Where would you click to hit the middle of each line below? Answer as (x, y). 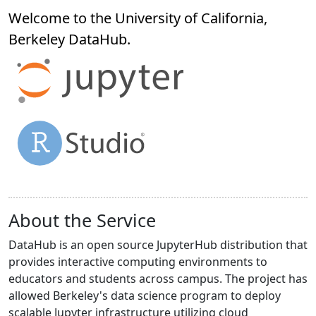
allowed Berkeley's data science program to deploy (145, 296)
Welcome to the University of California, (138, 18)
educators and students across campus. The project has (158, 279)
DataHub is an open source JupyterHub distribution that (158, 245)
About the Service (82, 220)
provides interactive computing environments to (138, 262)
